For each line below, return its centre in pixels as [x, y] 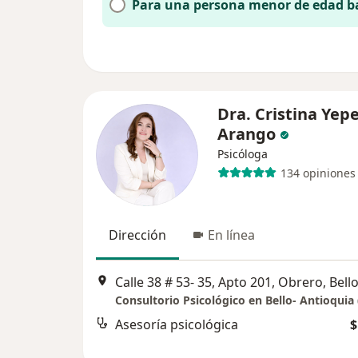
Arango [247, 134]
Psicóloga [243, 154]
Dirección [137, 235]
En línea [231, 235]
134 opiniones [318, 173]
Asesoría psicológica [177, 325]
